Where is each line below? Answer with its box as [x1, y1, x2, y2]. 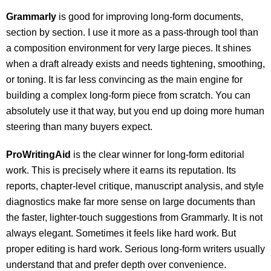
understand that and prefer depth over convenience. [6, 260, 226, 270]
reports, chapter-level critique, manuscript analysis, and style [6, 181, 264, 191]
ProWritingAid [6, 149, 71, 160]
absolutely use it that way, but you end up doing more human [6, 106, 264, 116]
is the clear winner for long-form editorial [71, 149, 244, 160]
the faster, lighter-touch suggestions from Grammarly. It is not [6, 212, 263, 223]
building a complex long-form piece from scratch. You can [6, 90, 250, 100]
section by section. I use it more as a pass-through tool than [6, 27, 258, 38]
